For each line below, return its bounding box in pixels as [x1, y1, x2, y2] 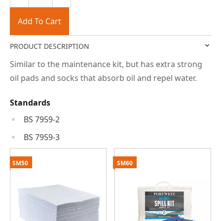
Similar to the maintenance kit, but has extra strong [10, 58, 202, 70]
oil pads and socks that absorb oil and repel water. [10, 72, 197, 83]
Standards [10, 97, 50, 108]
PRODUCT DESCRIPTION [10, 41, 89, 51]
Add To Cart [18, 15, 61, 27]
